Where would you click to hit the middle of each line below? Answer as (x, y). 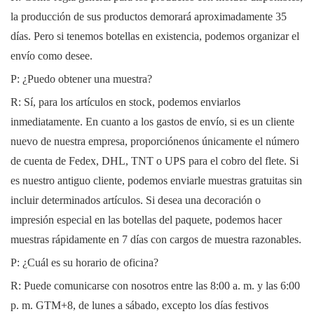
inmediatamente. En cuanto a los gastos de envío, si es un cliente (152, 122)
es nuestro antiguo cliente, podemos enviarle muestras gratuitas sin (156, 181)
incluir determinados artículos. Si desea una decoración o (136, 200)
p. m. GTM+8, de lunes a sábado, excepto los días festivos (139, 306)
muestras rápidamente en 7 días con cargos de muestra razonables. (156, 240)
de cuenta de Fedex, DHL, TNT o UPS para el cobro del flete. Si (155, 161)
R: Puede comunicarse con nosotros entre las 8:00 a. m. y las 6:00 (155, 286)
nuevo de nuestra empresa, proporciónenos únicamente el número (155, 142)
